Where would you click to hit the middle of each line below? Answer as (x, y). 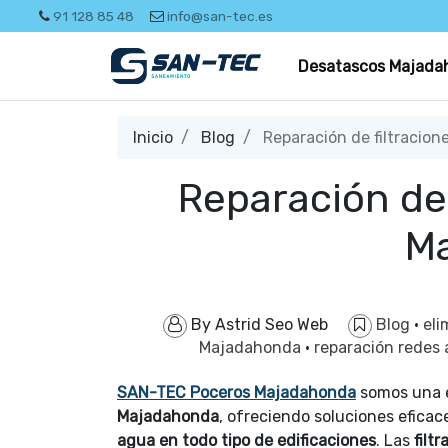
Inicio (153, 137)
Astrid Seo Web (271, 324)
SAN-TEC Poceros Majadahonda (236, 392)
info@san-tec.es (220, 16)
